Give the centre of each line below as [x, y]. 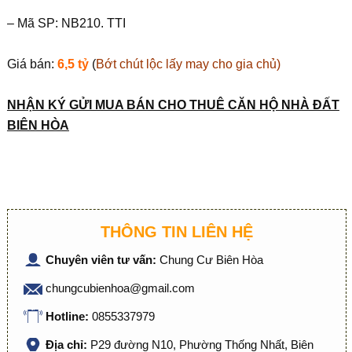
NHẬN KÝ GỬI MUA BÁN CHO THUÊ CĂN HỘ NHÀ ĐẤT [173, 105]
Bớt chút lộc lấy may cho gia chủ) [188, 64]
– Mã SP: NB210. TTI [66, 23]
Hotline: [68, 316]
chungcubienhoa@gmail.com [120, 288]
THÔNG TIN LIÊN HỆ [176, 232]
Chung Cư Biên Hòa [211, 260]
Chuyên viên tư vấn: [102, 260]
